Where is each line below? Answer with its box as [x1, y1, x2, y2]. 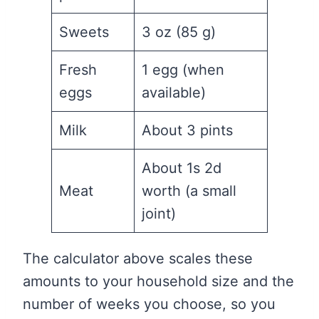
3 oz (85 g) [142, 23, 216, 41]
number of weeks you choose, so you [23, 296, 276, 313]
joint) [142, 205, 176, 223]
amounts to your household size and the [23, 273, 294, 291]
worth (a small [142, 182, 236, 200]
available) [142, 84, 206, 102]
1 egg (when [142, 61, 224, 79]
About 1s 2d [142, 159, 221, 177]
